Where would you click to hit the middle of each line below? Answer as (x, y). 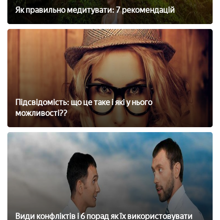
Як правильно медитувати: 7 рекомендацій (95, 10)
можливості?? (41, 113)
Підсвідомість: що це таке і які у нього (84, 102)
